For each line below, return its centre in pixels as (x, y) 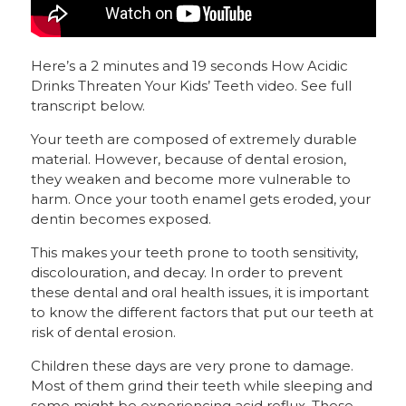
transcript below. (87, 106)
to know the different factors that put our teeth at (202, 312)
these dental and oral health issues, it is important (199, 292)
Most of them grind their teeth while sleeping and (201, 386)
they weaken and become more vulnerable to (190, 179)
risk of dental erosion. (103, 332)
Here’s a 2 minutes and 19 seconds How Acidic (189, 66)
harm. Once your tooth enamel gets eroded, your (200, 199)
